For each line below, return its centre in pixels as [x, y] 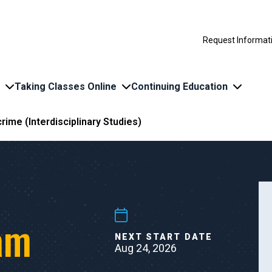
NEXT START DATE [163, 236]
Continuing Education [179, 86]
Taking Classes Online [66, 86]
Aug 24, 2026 [145, 248]
